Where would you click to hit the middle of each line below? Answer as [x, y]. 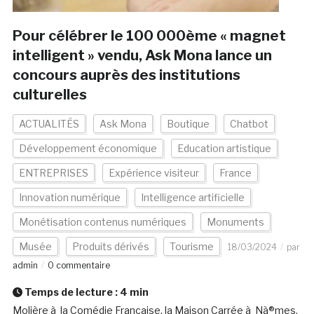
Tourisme [191, 247]
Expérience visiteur [153, 173]
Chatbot [249, 124]
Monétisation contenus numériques [102, 222]
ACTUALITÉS [49, 124]
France [235, 173]
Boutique [188, 124]
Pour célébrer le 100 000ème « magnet [149, 36]
